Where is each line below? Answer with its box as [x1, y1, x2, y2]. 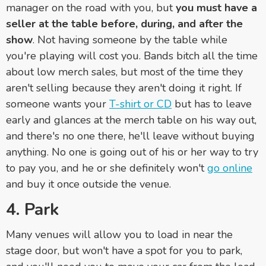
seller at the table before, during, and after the [6, 16, 243, 31]
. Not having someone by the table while [33, 32, 227, 47]
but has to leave [172, 96, 252, 111]
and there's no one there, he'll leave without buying [6, 128, 255, 143]
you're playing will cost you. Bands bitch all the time [6, 48, 258, 63]
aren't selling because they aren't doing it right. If [6, 80, 242, 95]
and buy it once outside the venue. [6, 176, 171, 191]
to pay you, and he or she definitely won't [6, 160, 207, 175]
